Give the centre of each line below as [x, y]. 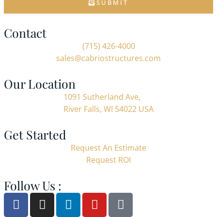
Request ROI [108, 160]
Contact [25, 32]
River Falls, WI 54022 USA [108, 109]
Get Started [35, 134]
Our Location [40, 83]
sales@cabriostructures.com [108, 58]
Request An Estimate [108, 147]
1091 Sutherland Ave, [102, 97]
